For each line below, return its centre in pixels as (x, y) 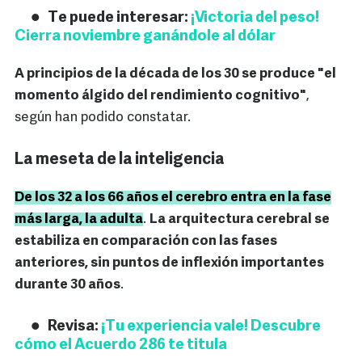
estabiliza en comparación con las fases (146, 242)
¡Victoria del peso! (255, 19)
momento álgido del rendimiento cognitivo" (160, 96)
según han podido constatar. (103, 118)
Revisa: (74, 327)
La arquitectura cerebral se (240, 220)
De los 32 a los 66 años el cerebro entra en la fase (173, 198)
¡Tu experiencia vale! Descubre (211, 327)
